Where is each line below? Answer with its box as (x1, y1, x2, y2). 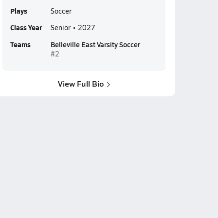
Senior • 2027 (50, 23, 95, 32)
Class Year (10, 22, 42, 32)
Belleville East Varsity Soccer (50, 39, 140, 49)
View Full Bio (57, 78, 104, 89)
